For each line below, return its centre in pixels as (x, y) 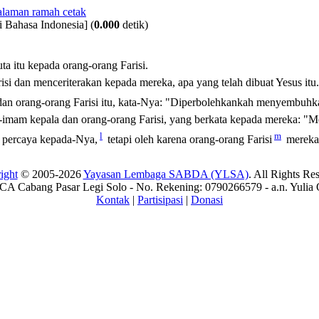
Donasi (207, 200)
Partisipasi (160, 200)
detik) (134, 25)
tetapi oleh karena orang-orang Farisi (188, 140)
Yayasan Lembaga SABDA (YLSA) (166, 174)
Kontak (113, 200)
